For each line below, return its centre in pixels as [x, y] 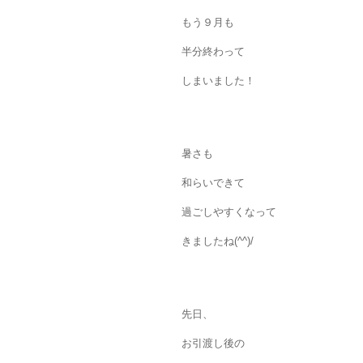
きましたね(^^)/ [218, 241]
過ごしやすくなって [229, 212]
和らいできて [213, 183]
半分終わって [213, 52]
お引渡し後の [213, 344]
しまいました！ [218, 81]
